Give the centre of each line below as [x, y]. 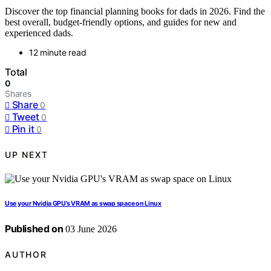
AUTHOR [26, 254]
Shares [18, 94]
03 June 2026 [90, 229]
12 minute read [58, 53]
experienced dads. [39, 33]
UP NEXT [27, 154]
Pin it [23, 129]
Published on [34, 229]
